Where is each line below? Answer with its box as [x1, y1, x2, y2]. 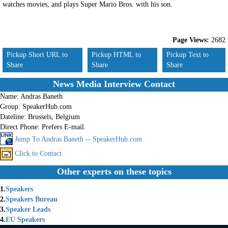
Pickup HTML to [92, 51, 141, 59]
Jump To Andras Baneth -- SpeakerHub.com [15, 135, 142, 144]
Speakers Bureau [6, 195, 58, 203]
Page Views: [173, 36, 209, 44]
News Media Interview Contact [53, 79, 175, 89]
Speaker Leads [6, 206, 50, 213]
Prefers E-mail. [42, 123, 86, 131]
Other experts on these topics [56, 166, 172, 177]
